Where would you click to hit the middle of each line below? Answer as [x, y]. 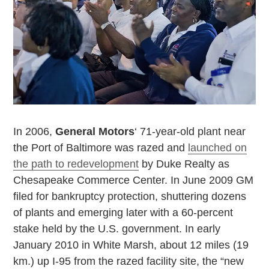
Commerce [104, 180]
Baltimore [89, 148]
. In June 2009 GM [209, 180]
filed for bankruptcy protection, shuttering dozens [130, 197]
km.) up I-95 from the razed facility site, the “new [129, 261]
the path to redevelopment [76, 164]
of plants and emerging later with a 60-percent [123, 213]
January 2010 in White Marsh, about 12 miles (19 [131, 245]
